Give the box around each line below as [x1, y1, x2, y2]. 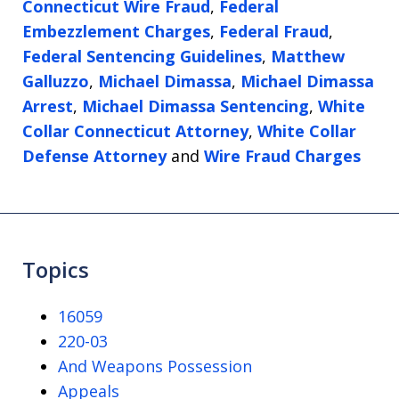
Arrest [22, 95, 73, 118]
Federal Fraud [219, 20, 329, 43]
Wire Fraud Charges [204, 145, 361, 167]
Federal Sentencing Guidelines [22, 45, 262, 68]
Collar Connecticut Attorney [22, 120, 248, 142]
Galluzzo [22, 70, 89, 93]
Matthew [271, 45, 345, 68]
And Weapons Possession [58, 355, 252, 378]
